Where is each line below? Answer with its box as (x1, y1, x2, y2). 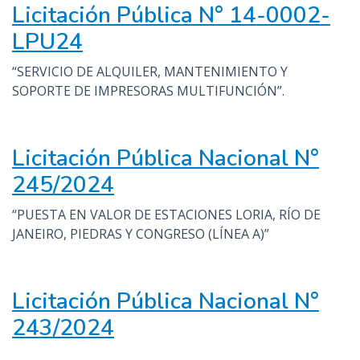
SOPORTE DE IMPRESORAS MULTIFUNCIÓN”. (12, 82, 284, 100)
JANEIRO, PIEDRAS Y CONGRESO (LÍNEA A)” (12, 225, 269, 243)
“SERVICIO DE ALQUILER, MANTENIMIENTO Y (12, 63, 288, 80)
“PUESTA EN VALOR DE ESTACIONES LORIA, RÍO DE (12, 206, 321, 223)
